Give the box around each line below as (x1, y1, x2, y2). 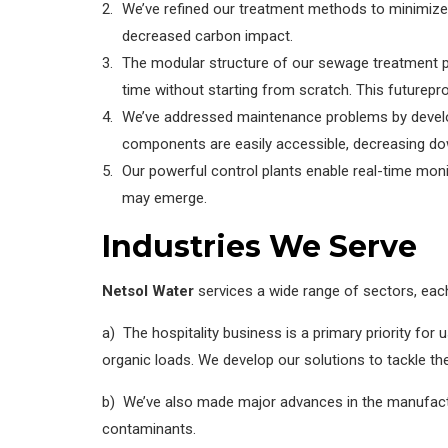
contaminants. (102, 419, 196, 438)
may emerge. (122, 188, 207, 207)
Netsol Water (102, 281, 194, 300)
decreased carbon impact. (122, 26, 293, 45)
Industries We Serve (102, 227, 417, 265)
